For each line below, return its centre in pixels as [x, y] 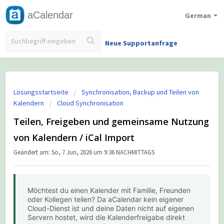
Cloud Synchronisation [90, 103]
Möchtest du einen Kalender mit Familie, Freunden [109, 190]
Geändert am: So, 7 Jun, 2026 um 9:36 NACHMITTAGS [84, 152]
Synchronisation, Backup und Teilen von [140, 92]
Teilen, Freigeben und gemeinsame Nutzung [111, 121]
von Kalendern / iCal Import [74, 137]
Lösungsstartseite [42, 92]
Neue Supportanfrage [141, 43]
